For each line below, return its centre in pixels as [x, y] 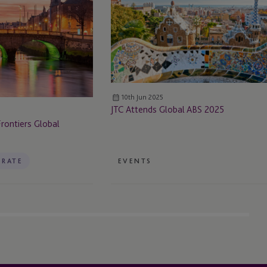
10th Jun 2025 [142, 97]
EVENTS [135, 161]
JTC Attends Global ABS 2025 [167, 109]
